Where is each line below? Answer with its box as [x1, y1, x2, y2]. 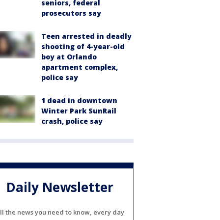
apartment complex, [41, 62, 118, 72]
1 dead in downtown [41, 96, 117, 106]
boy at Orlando [41, 52, 97, 62]
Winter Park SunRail [41, 106, 116, 116]
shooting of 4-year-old [41, 42, 125, 52]
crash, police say [41, 116, 103, 126]
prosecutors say [41, 8, 101, 18]
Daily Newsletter [6, 178, 113, 196]
